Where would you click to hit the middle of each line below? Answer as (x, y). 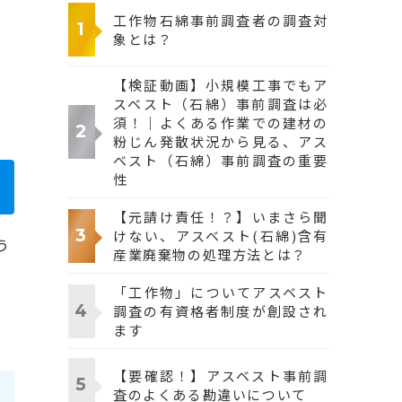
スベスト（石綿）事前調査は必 (221, 104)
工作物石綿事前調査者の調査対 (221, 20)
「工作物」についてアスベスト (221, 292)
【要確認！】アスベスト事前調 (221, 376)
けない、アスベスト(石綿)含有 (221, 236)
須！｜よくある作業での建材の (221, 122)
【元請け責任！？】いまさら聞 (221, 217)
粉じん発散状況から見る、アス (221, 141)
